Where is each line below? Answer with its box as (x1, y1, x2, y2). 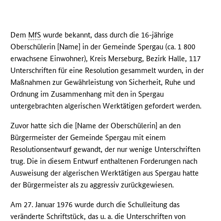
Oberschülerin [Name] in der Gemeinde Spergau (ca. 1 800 (10, 42, 196, 52)
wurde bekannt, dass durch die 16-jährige (41, 30, 174, 40)
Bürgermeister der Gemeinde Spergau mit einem (10, 133, 166, 143)
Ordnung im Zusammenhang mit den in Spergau (10, 89, 164, 99)
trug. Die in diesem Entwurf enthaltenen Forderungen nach (10, 156, 198, 166)
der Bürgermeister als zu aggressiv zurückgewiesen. (10, 180, 174, 190)
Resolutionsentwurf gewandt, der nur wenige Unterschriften (10, 145, 201, 154)
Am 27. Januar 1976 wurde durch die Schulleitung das (10, 200, 180, 210)
